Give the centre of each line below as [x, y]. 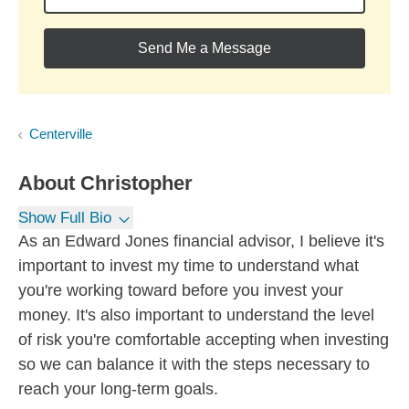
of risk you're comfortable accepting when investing [204, 340]
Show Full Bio [65, 218]
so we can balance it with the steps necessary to [194, 364]
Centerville [61, 134]
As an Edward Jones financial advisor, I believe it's [201, 241]
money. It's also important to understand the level [196, 315]
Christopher [136, 183]
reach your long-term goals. [118, 389]
